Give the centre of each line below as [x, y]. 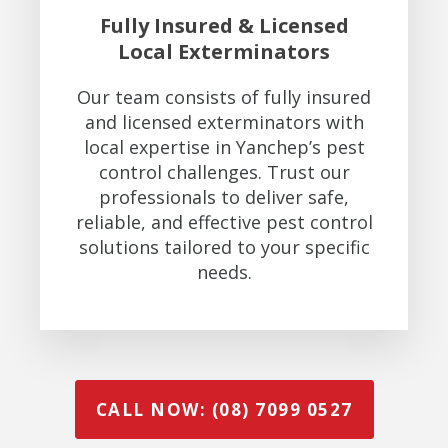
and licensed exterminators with [224, 121]
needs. [224, 271]
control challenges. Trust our [224, 171]
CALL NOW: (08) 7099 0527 [224, 409]
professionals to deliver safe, [224, 196]
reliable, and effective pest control [224, 221]
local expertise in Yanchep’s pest [224, 146]
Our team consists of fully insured [224, 96]
